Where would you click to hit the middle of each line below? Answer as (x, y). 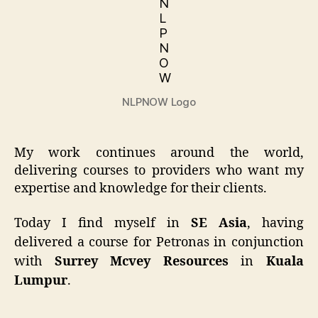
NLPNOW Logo (159, 102)
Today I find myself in (103, 223)
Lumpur (41, 280)
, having (275, 223)
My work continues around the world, (159, 153)
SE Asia (219, 223)
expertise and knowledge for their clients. (141, 188)
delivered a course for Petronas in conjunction (159, 242)
